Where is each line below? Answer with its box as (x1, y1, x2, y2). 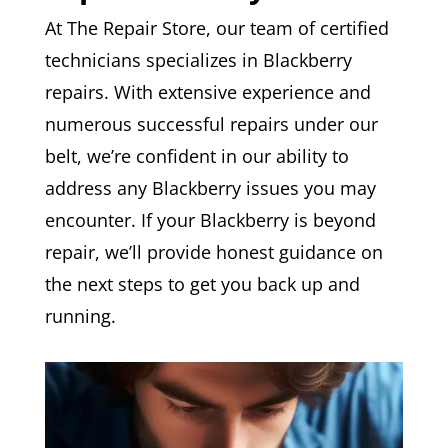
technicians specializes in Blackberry (44, 47, 352, 72)
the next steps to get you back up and (44, 271, 360, 296)
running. (44, 303, 116, 328)
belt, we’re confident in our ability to (44, 143, 349, 168)
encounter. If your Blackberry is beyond (44, 207, 376, 232)
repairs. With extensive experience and (44, 79, 371, 104)
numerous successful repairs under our (44, 111, 378, 136)
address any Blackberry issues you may (44, 175, 376, 200)
